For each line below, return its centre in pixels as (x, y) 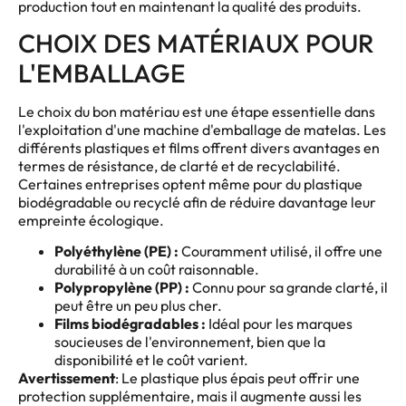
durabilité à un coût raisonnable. (157, 270)
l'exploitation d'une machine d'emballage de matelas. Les (202, 130)
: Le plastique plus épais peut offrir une (237, 378)
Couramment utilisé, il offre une (280, 251)
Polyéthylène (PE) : (116, 251)
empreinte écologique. (91, 221)
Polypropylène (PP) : (122, 288)
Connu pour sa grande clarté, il (289, 288)
